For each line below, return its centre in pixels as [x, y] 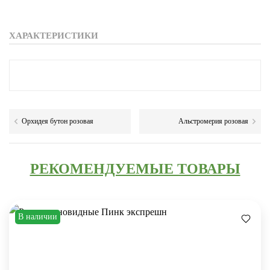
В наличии [38, 217]
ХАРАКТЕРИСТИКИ [54, 36]
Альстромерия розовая [213, 121]
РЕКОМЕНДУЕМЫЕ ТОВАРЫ [135, 169]
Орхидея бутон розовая [58, 121]
